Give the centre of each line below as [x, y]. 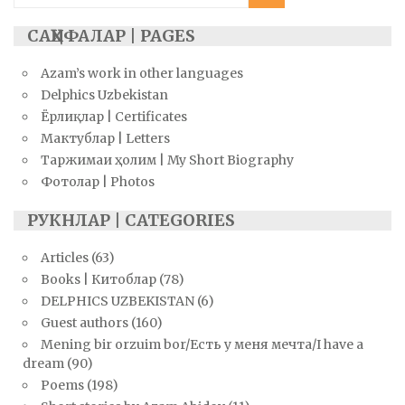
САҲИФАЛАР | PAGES [111, 36]
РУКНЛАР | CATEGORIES [131, 221]
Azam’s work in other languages [142, 74]
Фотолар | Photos [98, 182]
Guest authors [85, 323]
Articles [65, 258]
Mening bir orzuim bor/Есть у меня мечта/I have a [202, 345]
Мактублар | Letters [105, 139]
